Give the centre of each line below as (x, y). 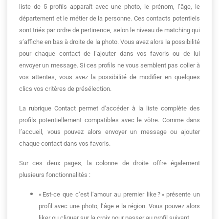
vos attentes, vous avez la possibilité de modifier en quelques (109, 77)
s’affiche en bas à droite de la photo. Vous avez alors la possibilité (109, 42)
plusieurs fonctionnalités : (55, 175)
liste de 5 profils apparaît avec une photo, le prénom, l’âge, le (109, 7)
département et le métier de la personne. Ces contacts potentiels (109, 18)
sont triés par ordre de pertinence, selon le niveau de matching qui (109, 30)
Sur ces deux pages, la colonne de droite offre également (109, 163)
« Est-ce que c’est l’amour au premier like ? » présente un (119, 194)
